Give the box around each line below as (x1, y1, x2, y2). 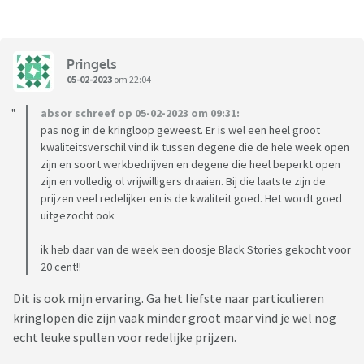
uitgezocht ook (41, 208, 115, 223)
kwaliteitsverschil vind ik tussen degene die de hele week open (41, 140, 349, 155)
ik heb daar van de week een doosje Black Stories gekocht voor (41, 242, 351, 258)
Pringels (67, 55, 117, 72)
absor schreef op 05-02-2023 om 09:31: (41, 106, 240, 121)
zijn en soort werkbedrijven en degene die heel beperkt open (41, 157, 340, 172)
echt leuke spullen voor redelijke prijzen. (13, 329, 239, 346)
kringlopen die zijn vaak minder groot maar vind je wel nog (13, 310, 336, 327)
